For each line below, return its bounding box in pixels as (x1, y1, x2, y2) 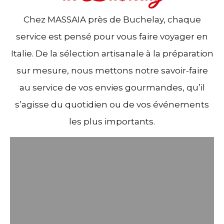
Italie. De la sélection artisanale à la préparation (10, 48, 213, 59)
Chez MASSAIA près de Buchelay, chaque (23, 14, 201, 25)
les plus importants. (69, 116, 155, 127)
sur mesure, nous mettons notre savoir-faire (16, 65, 208, 76)
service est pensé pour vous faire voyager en (16, 31, 208, 42)
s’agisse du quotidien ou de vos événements (15, 99, 209, 110)
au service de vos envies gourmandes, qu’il (19, 82, 205, 93)
